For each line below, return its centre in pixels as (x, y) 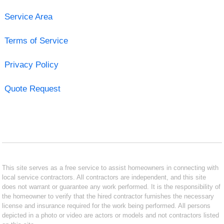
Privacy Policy (31, 64)
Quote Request (32, 88)
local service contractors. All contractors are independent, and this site (104, 177)
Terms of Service (36, 40)
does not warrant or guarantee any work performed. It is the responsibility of (111, 186)
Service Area (28, 16)
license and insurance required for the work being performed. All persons (106, 205)
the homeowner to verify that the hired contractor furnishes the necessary (108, 196)
